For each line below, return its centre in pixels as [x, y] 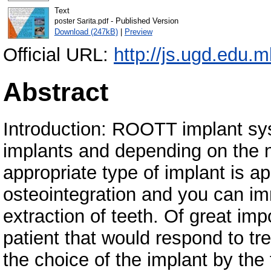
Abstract [56, 92]
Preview [138, 32]
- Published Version [143, 21]
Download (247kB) [86, 32]
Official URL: [58, 55]
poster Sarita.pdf [81, 21]
